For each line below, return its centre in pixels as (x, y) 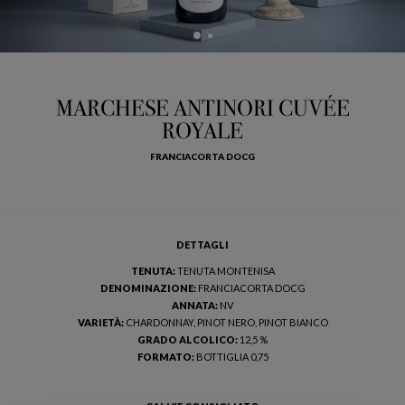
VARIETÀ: (101, 323)
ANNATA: (196, 306)
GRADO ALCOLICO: (188, 340)
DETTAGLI (202, 245)
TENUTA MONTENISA (226, 271)
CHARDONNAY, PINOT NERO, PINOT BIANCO (226, 323)
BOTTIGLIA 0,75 (232, 357)
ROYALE (202, 132)
